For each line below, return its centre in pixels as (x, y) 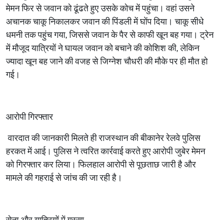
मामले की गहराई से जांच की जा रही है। (64, 178)
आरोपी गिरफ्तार (29, 117)
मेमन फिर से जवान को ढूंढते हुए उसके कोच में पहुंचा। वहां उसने (100, 9)
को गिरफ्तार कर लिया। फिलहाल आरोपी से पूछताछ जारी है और (101, 165)
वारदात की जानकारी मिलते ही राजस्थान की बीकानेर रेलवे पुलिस (104, 138)
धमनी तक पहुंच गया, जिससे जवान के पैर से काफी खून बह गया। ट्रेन (110, 35)
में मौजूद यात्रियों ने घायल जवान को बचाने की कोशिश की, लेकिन (103, 48)
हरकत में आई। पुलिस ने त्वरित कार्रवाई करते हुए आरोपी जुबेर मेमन (106, 151)
